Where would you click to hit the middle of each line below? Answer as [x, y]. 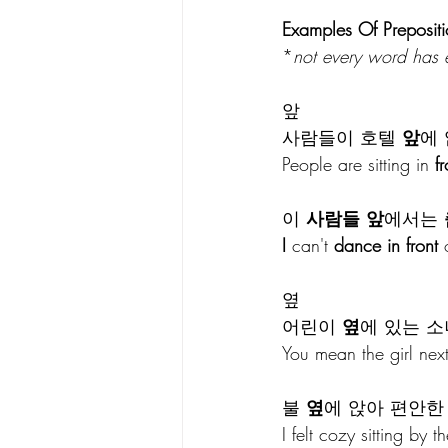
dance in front [386, 244]
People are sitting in [358, 163]
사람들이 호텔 [342, 136]
